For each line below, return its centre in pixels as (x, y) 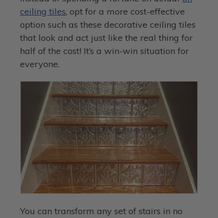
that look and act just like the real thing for (107, 37)
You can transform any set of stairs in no (101, 211)
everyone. (40, 64)
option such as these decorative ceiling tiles (108, 24)
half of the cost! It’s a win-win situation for (105, 51)
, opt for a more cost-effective (126, 11)
